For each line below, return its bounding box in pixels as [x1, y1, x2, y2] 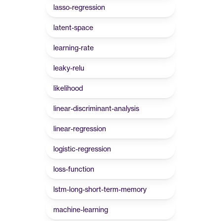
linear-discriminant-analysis [53, 104, 139, 112]
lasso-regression [53, 3, 105, 11]
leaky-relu [53, 64, 84, 72]
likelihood [53, 84, 83, 92]
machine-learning [53, 205, 108, 214]
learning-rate [53, 43, 94, 52]
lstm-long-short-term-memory [53, 185, 147, 193]
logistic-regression [53, 145, 111, 153]
